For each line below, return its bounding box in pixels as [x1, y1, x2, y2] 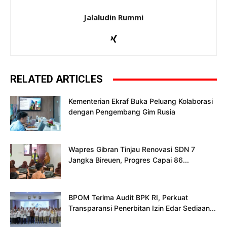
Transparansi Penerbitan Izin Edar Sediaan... [68, 204, 216, 213]
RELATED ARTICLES [10, 73, 103, 86]
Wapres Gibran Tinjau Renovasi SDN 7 [68, 145, 195, 154]
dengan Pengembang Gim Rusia [68, 107, 175, 117]
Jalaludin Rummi [84, 12, 143, 23]
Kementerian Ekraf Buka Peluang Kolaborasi [68, 97, 213, 106]
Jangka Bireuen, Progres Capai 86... [68, 156, 189, 165]
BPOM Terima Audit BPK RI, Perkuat [68, 193, 188, 202]
